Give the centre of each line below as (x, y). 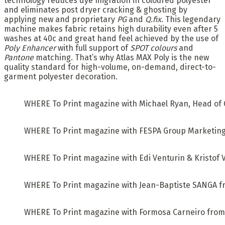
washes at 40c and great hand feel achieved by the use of (111, 39)
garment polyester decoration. (61, 77)
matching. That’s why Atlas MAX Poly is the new (121, 58)
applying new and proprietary (61, 20)
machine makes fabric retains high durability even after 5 (111, 29)
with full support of (93, 48)
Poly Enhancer (30, 48)
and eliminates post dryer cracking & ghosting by (96, 10)
